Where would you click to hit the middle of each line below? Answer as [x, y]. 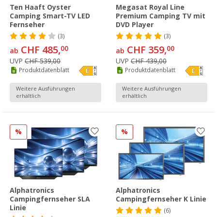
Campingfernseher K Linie [161, 199]
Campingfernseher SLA [50, 199]
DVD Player [135, 24]
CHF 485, [39, 50]
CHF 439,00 [149, 61]
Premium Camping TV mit [161, 16]
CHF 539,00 [43, 61]
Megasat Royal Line [150, 7]
